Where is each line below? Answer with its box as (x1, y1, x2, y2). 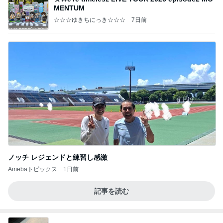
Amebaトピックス (8, 166, 57, 173)
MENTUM (54, 3, 85, 12)
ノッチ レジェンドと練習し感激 (8, 153, 108, 161)
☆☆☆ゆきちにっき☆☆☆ (54, 16, 125, 23)
